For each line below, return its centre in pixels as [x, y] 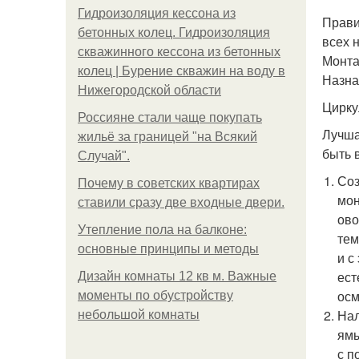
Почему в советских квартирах [169, 183]
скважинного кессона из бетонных [179, 52]
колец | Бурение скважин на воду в [182, 71]
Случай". [104, 156]
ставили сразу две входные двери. [181, 202]
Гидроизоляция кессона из [157, 13]
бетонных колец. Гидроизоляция [174, 32]
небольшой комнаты [139, 315]
